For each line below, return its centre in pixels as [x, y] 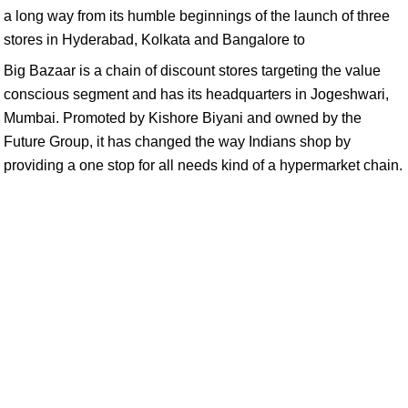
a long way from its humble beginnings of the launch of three [197, 16]
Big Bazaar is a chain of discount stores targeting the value [192, 71]
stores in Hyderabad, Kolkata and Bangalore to [154, 40]
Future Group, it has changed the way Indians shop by [177, 142]
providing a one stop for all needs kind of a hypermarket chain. [203, 165]
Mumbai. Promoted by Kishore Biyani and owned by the [183, 118]
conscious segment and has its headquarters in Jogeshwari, [196, 94]
